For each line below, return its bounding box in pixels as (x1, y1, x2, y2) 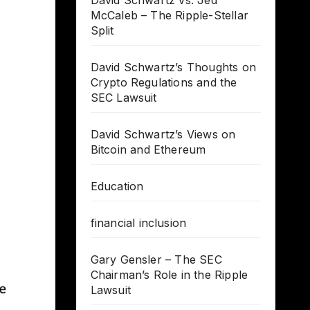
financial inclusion (90, 216, 187, 230)
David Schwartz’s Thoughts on (90, 60, 257, 75)
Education (90, 179, 144, 194)
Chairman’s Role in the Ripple (90, 268, 248, 282)
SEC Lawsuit (90, 91, 157, 105)
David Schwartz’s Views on (90, 127, 236, 142)
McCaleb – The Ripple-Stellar (90, 8, 249, 23)
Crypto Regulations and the (90, 75, 237, 90)
